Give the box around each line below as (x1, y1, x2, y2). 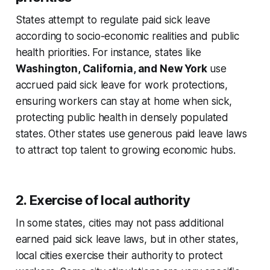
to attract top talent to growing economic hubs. (15, 144, 239, 157)
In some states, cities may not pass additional (15, 217, 224, 230)
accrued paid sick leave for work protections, (15, 79, 228, 92)
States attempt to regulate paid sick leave (15, 14, 210, 27)
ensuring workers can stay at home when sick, (15, 95, 233, 108)
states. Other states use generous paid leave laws (15, 128, 247, 140)
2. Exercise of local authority (15, 192, 190, 209)
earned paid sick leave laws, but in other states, (15, 233, 242, 246)
